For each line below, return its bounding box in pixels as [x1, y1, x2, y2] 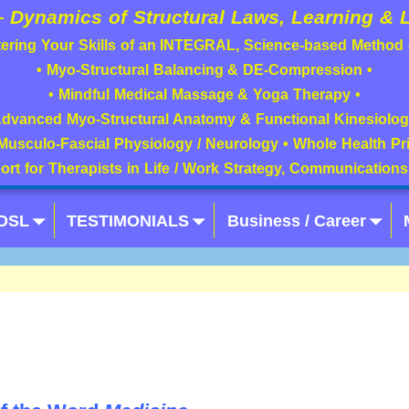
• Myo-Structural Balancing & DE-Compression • [36, 61, 373, 78]
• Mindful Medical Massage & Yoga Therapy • [47, 86, 362, 102]
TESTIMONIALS [67, 211, 190, 230]
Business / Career [226, 211, 366, 230]
